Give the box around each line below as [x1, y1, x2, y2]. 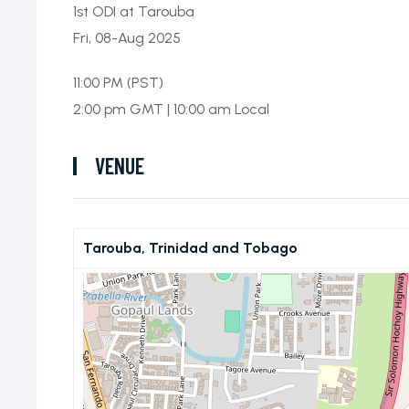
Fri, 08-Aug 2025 [73, 29, 181, 47]
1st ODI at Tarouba [73, 3, 194, 20]
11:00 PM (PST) [73, 74, 163, 91]
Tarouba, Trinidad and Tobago [83, 239, 298, 257]
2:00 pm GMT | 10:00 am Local [73, 100, 269, 118]
